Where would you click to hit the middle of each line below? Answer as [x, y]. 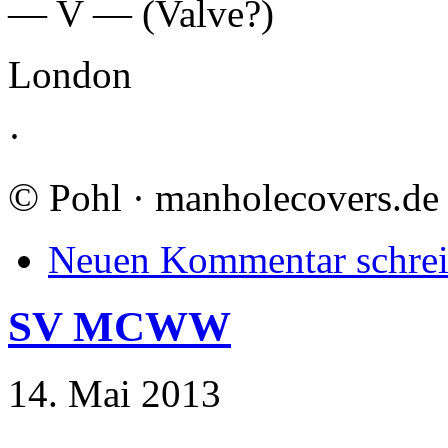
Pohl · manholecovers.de [239, 198]
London [70, 75]
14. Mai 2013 [114, 394]
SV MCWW [119, 327]
